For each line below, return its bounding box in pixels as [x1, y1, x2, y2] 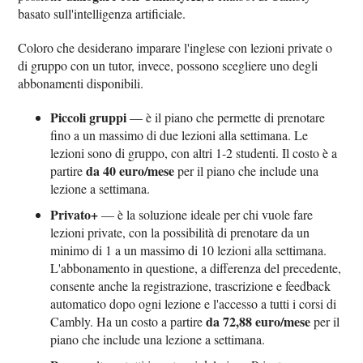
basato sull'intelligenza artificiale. [18, 5, 186, 23]
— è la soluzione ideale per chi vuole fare [98, 206, 314, 224]
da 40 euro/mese [86, 161, 175, 181]
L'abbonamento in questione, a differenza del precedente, [50, 259, 342, 277]
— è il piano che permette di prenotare [126, 109, 326, 126]
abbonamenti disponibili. [18, 75, 144, 92]
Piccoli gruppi [50, 108, 127, 127]
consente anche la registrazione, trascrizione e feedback [50, 277, 331, 295]
